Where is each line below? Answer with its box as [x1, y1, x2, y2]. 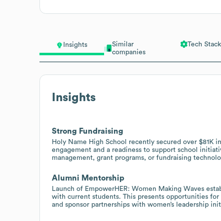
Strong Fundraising [52, 127, 123, 135]
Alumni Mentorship [52, 174, 124, 182]
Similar [111, 40, 134, 48]
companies [111, 48, 146, 56]
